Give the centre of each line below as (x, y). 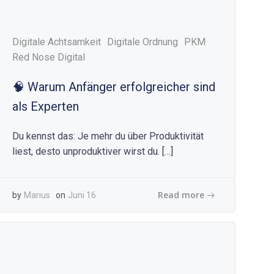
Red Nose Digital (49, 57)
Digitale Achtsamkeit (57, 42)
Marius (37, 195)
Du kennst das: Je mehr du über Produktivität (108, 136)
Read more (181, 194)
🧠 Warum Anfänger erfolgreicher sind (114, 87)
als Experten (46, 106)
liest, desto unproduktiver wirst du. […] (93, 151)
